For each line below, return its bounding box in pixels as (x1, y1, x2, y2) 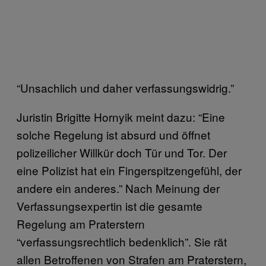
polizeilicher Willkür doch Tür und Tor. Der (17, 144, 227, 160)
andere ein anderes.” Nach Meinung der (17, 179, 220, 196)
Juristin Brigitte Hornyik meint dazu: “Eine (17, 108, 225, 125)
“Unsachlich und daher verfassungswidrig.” (17, 79, 234, 96)
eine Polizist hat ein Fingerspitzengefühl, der (17, 161, 242, 178)
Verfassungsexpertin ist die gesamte (17, 197, 202, 214)
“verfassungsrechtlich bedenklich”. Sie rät (17, 233, 227, 249)
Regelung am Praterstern (17, 215, 145, 232)
